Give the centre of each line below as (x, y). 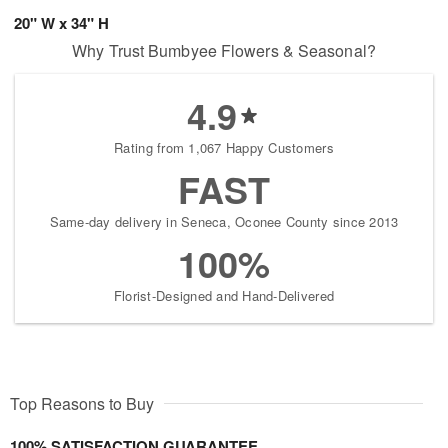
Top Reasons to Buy (82, 403)
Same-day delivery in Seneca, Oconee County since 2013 (224, 221)
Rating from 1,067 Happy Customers (224, 147)
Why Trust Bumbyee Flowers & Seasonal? (224, 50)
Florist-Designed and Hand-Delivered (224, 295)
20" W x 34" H (61, 23)
